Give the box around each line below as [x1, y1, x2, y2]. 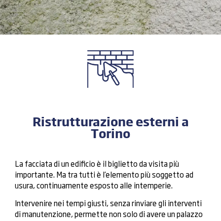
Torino [91, 123, 130, 142]
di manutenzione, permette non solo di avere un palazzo [15, 208, 203, 220]
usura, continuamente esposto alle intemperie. [15, 179, 173, 191]
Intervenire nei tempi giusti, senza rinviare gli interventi [15, 197, 202, 209]
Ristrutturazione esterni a [32, 111, 189, 130]
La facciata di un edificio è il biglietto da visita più [15, 157, 179, 169]
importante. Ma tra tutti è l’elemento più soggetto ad [15, 168, 193, 180]
